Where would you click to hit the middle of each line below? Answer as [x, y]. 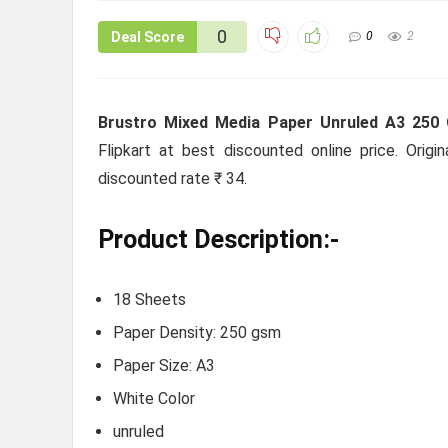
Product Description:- [218, 240]
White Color [154, 399]
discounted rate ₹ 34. [172, 179]
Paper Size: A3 [164, 366]
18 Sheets [149, 300]
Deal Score [147, 36]
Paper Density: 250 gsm [197, 333]
